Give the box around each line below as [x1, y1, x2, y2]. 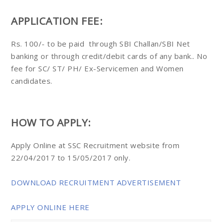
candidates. [11, 76, 53, 86]
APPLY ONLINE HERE [11, 202, 90, 213]
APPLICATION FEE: [11, 14, 103, 28]
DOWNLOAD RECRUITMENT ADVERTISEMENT [11, 177, 181, 188]
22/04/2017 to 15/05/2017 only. [11, 153, 130, 163]
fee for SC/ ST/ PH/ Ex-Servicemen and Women [11, 63, 184, 74]
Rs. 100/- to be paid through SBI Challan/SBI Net [11, 39, 190, 49]
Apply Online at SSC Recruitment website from [11, 140, 179, 151]
